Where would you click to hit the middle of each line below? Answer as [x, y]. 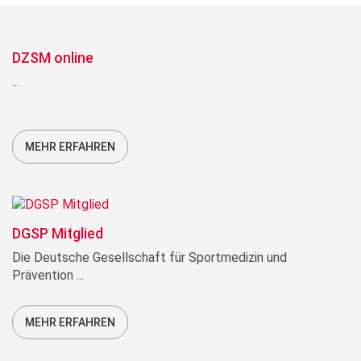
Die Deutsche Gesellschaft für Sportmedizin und [149, 257]
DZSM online [53, 58]
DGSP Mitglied [58, 233]
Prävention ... [48, 275]
